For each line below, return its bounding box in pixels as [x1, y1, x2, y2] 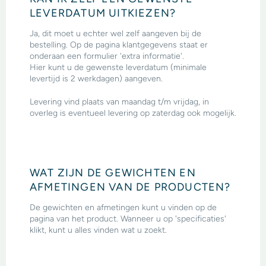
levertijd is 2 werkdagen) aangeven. [30, 73, 163, 84]
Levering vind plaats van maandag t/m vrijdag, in [30, 96, 209, 107]
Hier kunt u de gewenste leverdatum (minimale [30, 62, 207, 72]
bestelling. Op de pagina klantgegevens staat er [30, 39, 208, 50]
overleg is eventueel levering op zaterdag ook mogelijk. [30, 107, 236, 118]
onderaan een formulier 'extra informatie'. [30, 50, 184, 61]
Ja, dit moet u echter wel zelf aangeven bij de [30, 28, 201, 39]
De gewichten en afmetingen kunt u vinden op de [30, 202, 217, 213]
